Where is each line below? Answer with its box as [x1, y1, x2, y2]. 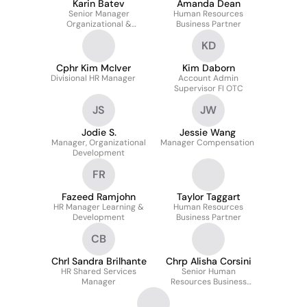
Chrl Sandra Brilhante [51, 255, 147, 267]
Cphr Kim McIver [56, 62, 131, 74]
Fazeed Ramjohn [62, 191, 136, 203]
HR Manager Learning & [53, 201, 144, 212]
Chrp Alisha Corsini [165, 255, 251, 267]
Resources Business [170, 276, 247, 287]
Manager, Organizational [51, 137, 146, 148]
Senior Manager [68, 8, 130, 19]
